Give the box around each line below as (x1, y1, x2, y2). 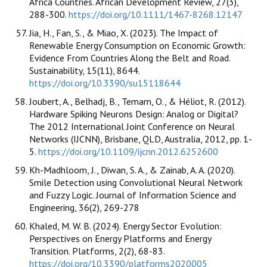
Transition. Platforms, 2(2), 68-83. (29, 244, 164, 257)
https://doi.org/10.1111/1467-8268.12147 (69, 8, 243, 20)
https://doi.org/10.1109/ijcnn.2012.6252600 (38, 145, 218, 157)
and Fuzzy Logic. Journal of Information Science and (29, 188, 236, 201)
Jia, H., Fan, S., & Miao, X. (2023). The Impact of (29, 26, 218, 39)
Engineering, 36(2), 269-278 (29, 201, 139, 213)
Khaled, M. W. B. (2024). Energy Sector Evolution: (29, 219, 222, 232)
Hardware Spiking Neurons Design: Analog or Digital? (29, 107, 238, 120)
